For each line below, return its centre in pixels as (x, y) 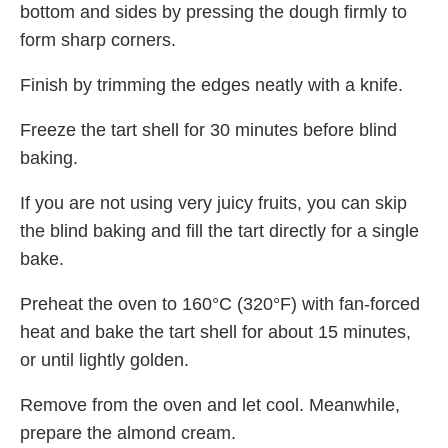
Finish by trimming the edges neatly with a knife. (211, 84)
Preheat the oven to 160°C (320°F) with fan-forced (220, 303)
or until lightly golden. (104, 359)
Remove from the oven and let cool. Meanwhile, (210, 404)
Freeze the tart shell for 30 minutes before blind (208, 129)
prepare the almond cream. (128, 432)
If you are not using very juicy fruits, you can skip (213, 202)
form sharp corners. (98, 39)
